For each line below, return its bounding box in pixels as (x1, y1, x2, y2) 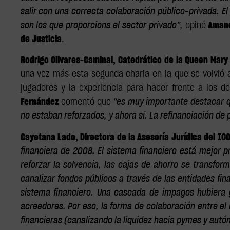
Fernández (20, 98, 59, 107)
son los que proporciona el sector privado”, (20, 21, 183, 30)
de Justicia (20, 34, 62, 44)
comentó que (59, 98, 113, 107)
